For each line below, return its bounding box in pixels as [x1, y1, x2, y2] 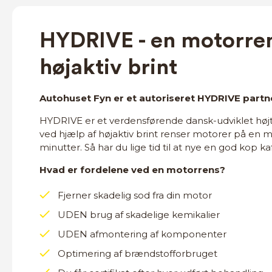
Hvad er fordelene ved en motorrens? [39, 164, 225, 175]
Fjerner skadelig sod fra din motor [58, 189, 212, 201]
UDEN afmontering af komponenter [58, 228, 226, 240]
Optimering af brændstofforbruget [58, 248, 217, 259]
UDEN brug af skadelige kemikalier [58, 209, 220, 220]
